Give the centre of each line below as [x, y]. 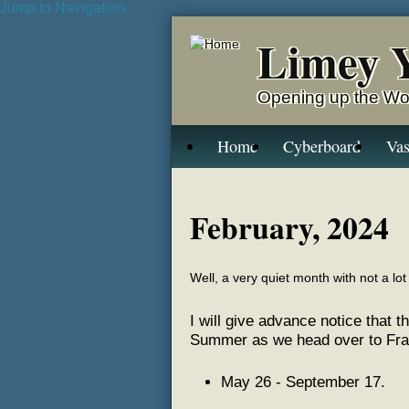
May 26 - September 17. [303, 382]
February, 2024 [289, 227]
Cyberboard [322, 146]
